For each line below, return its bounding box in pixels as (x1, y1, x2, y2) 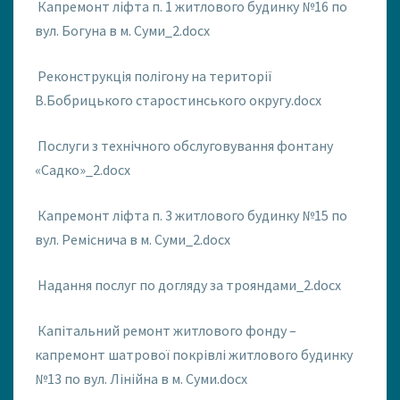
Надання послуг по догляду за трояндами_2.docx (37, 276, 341, 295)
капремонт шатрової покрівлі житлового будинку (35, 346, 353, 364)
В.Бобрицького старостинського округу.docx (35, 91, 321, 110)
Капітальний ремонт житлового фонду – (37, 321, 296, 340)
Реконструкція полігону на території (37, 67, 272, 86)
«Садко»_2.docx (35, 161, 130, 179)
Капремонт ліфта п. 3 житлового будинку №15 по (37, 206, 347, 225)
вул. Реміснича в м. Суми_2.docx (35, 230, 230, 249)
